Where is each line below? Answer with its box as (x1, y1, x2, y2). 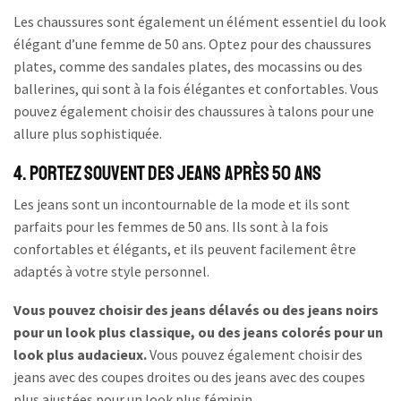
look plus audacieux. (13, 346, 147, 364)
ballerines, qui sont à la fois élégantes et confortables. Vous (13, 79, 379, 98)
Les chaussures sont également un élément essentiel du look (13, 12, 386, 30)
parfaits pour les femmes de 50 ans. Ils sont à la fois (13, 217, 328, 235)
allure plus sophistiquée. (13, 124, 162, 142)
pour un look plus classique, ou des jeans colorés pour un (13, 323, 383, 342)
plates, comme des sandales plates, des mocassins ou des (13, 56, 363, 75)
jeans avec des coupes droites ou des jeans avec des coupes (13, 368, 365, 387)
